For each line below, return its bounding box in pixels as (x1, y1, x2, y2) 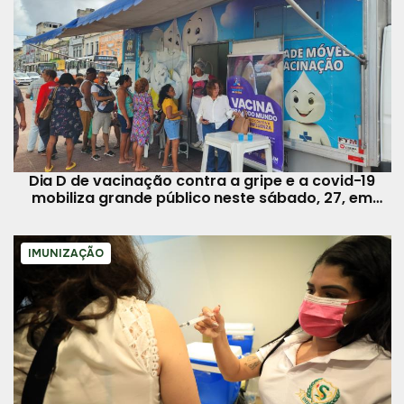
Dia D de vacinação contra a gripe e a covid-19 (28, 170, 376, 191)
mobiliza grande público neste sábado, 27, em (32, 187, 372, 208)
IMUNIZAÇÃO (27, 245, 104, 261)
